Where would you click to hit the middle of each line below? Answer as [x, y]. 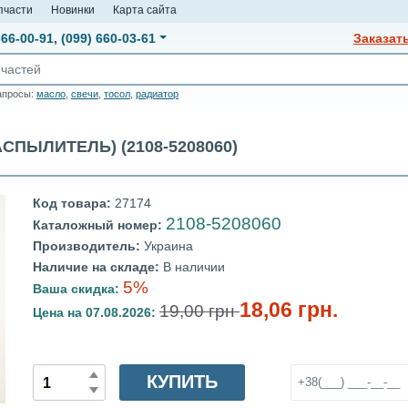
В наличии [194, 267]
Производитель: [88, 246]
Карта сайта [145, 10]
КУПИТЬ [182, 381]
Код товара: [74, 203]
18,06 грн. [289, 310]
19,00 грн [199, 311]
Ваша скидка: [76, 289]
